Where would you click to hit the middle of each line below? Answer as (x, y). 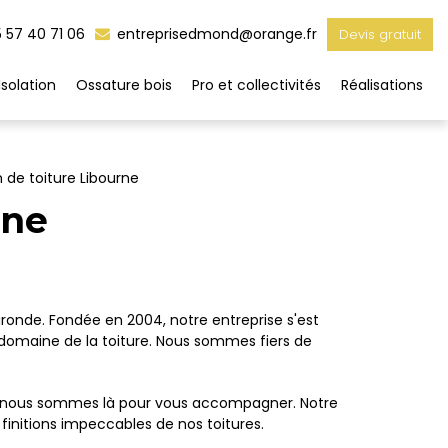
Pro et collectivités (256, 85)
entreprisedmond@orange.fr (215, 34)
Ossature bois (124, 85)
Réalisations (382, 85)
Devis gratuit (380, 34)
